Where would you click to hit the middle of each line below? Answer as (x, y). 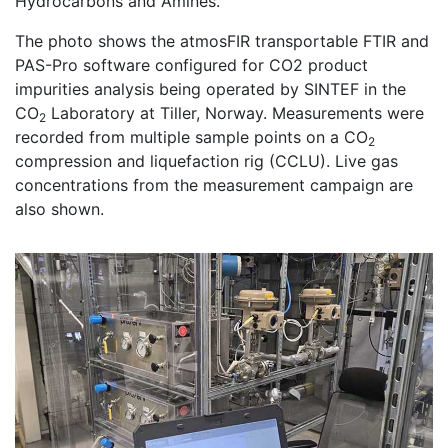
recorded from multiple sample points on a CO (191, 136)
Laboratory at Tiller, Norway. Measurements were (235, 112)
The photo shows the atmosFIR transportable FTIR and (222, 40)
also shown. (59, 208)
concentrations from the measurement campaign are (214, 184)
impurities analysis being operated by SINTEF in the (210, 88)
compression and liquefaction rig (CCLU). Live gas (206, 160)
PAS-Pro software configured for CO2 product (191, 64)
